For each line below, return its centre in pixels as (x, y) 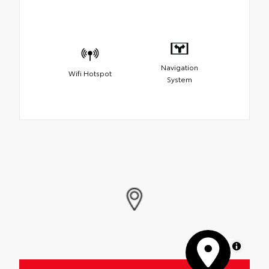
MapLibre (211, 246)
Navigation (179, 67)
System (179, 79)
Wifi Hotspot (90, 73)
